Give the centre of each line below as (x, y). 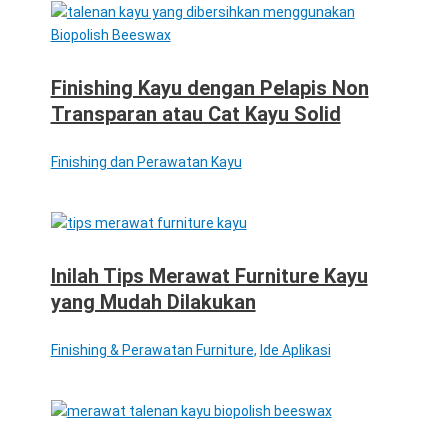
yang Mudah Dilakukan (153, 301)
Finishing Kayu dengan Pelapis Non (209, 87)
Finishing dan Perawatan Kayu (146, 161)
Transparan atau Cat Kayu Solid (195, 113)
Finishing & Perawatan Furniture (152, 349)
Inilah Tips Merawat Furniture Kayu (209, 275)
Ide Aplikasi (295, 349)
